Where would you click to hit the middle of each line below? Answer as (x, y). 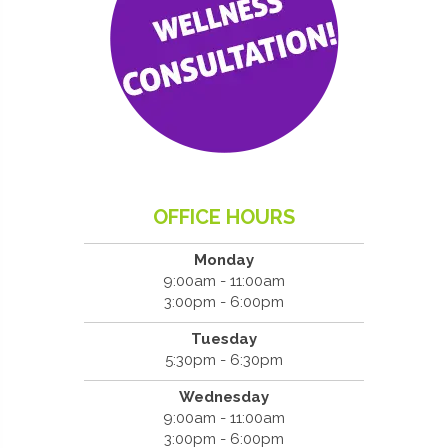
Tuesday (224, 338)
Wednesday (224, 396)
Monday (224, 259)
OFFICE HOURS (224, 216)
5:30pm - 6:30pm (224, 359)
